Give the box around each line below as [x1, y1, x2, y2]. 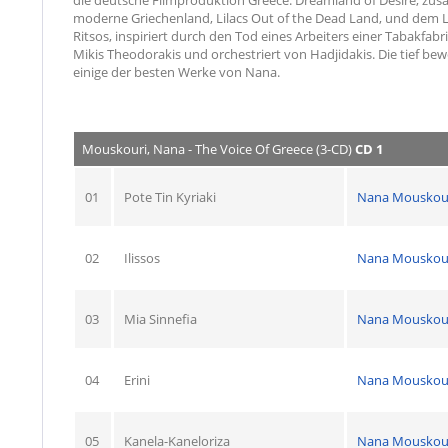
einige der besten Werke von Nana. [73, 62, 280, 81]
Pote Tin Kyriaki [124, 187, 216, 206]
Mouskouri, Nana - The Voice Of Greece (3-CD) [82, 139, 355, 158]
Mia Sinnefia [124, 309, 197, 328]
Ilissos [124, 248, 160, 267]
